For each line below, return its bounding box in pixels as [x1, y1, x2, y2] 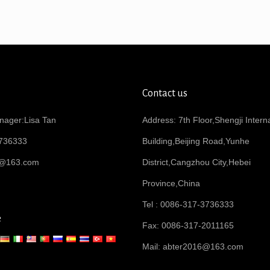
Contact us [142, 88, 187, 99]
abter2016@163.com [163, 242, 243, 251]
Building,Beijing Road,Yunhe [142, 136, 250, 146]
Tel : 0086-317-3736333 [142, 199, 234, 209]
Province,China [142, 178, 209, 188]
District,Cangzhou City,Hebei [142, 157, 251, 167]
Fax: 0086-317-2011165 [142, 221, 242, 230]
